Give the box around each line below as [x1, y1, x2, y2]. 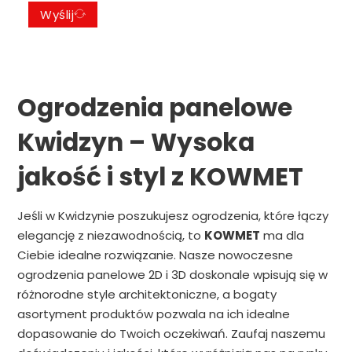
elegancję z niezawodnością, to [16, 227, 204, 244]
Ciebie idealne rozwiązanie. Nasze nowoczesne [16, 247, 293, 264]
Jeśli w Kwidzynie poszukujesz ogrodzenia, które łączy [16, 207, 328, 225]
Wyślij [40, 6, 75, 24]
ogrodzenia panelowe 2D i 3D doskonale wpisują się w [16, 266, 328, 284]
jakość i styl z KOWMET [16, 159, 303, 195]
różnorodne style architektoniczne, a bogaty [16, 286, 277, 303]
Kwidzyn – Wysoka [16, 125, 255, 160]
